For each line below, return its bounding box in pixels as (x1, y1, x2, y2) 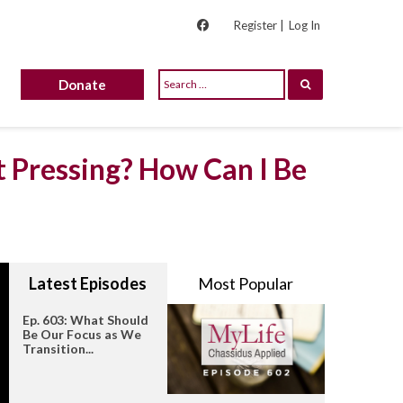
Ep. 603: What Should (22, 312, 148, 327)
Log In (289, 18, 320, 32)
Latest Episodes (29, 273, 148, 293)
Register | (233, 18, 284, 32)
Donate (58, 76, 107, 93)
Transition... (22, 341, 94, 356)
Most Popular (198, 273, 294, 293)
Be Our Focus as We (22, 327, 141, 342)
